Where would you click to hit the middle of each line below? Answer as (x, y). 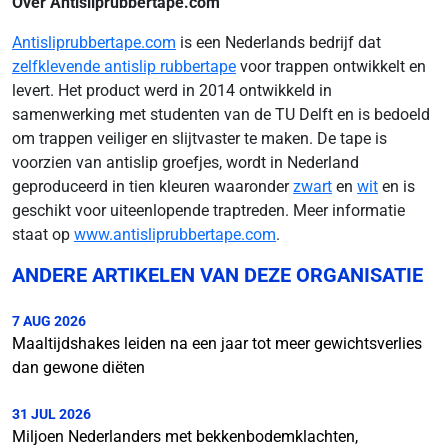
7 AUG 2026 (49, 321)
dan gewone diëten (78, 367)
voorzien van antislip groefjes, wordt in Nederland (185, 162)
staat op (43, 234)
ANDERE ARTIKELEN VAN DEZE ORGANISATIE (217, 275)
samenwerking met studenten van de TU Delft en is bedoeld (221, 114)
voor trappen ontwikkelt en (331, 66)
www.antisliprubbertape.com (175, 234)
